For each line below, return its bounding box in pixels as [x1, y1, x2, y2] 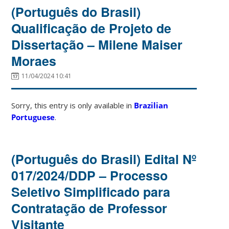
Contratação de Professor [11, 198, 168, 217]
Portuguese [11, 111, 55, 122]
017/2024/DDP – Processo [11, 166, 168, 185]
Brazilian [134, 100, 169, 110]
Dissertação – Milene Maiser [11, 35, 183, 54]
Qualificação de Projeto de [11, 18, 172, 37]
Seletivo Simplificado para [11, 182, 171, 201]
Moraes [11, 51, 57, 70]
